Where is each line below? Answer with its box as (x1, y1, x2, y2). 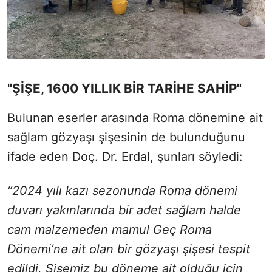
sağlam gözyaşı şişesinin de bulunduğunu (7, 129, 245, 144)
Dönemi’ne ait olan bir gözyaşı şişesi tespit (7, 241, 250, 256)
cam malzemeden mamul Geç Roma (7, 222, 212, 237)
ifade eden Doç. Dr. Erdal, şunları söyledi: (7, 149, 243, 164)
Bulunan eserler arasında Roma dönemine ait (7, 110, 263, 125)
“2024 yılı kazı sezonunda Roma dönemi (7, 183, 237, 198)
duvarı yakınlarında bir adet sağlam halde (7, 202, 241, 217)
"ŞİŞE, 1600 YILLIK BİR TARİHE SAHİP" (7, 80, 242, 96)
